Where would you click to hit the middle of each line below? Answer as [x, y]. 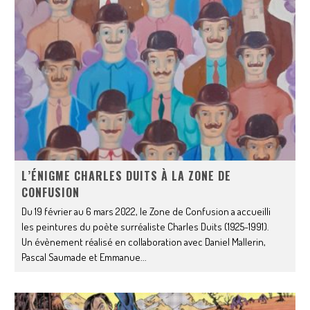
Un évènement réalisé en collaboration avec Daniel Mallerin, [144, 242]
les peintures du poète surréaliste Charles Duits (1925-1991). [146, 227]
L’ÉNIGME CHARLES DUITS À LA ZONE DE [127, 176]
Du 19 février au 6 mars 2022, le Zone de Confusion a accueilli [146, 212]
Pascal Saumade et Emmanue [81, 257]
